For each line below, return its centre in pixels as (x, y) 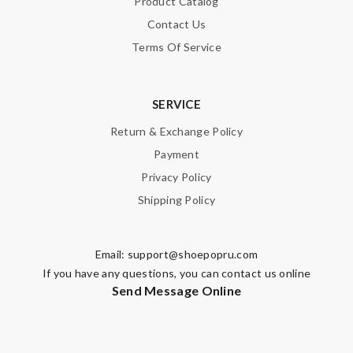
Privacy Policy (176, 177)
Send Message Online (176, 291)
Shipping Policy (176, 200)
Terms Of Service (176, 47)
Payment (176, 154)
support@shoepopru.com (193, 255)
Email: (111, 255)
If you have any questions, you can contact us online (176, 273)
